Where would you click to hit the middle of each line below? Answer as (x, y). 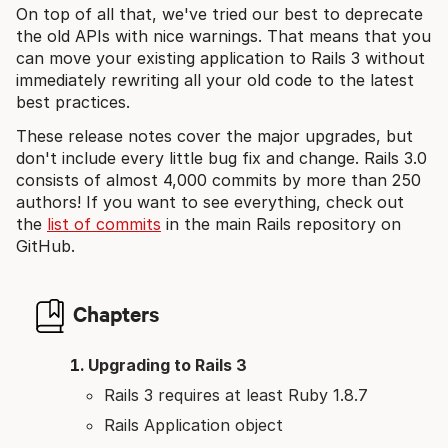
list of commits (104, 223)
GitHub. (45, 245)
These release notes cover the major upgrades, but (214, 135)
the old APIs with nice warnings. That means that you (223, 35)
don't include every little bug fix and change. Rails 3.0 (221, 157)
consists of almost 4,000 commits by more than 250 (218, 179)
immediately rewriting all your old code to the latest (215, 79)
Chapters (116, 312)
